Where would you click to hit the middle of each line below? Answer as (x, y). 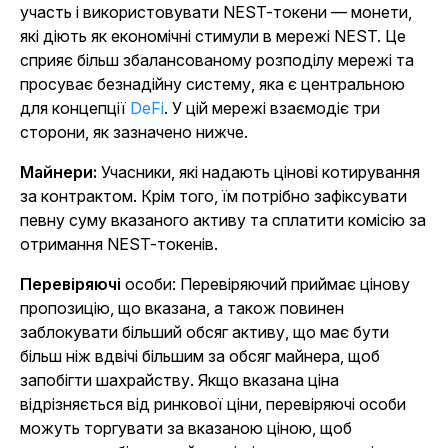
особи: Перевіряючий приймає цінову (265, 284)
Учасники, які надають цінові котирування (258, 172)
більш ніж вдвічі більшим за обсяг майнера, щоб (200, 356)
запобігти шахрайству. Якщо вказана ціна (179, 380)
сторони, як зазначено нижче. (134, 132)
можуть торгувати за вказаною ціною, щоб (186, 428)
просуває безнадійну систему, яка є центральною (212, 84)
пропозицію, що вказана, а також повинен (182, 308)
